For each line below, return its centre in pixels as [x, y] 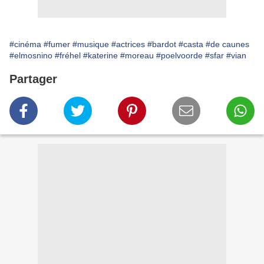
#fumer [57, 44]
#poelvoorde [179, 56]
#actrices [128, 44]
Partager [33, 79]
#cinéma [25, 44]
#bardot [162, 44]
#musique [91, 44]
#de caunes [227, 44]
